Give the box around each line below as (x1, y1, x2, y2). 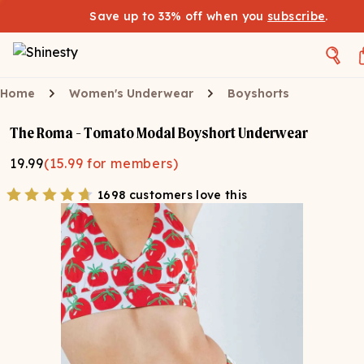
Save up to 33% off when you (89, 9, 268, 24)
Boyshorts (227, 86, 289, 101)
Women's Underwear (69, 86, 193, 101)
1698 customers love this (97, 188, 248, 202)
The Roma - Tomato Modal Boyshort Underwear (10, 123, 308, 142)
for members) (86, 155, 179, 171)
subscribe (267, 9, 326, 24)
